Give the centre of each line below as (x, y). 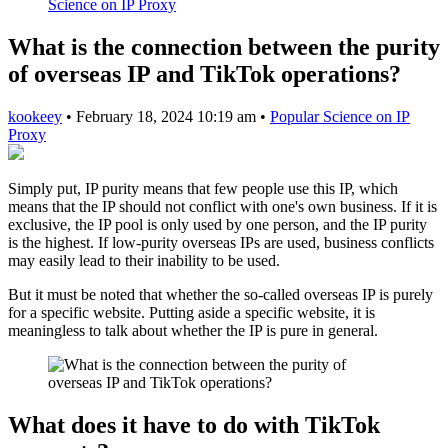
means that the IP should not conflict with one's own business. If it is (222, 206)
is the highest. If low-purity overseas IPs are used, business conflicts (221, 242)
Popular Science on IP (340, 116)
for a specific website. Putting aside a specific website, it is (191, 312)
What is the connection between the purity (224, 46)
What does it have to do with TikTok (194, 424)
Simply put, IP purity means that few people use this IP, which (203, 188)
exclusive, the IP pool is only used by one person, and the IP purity (217, 224)
